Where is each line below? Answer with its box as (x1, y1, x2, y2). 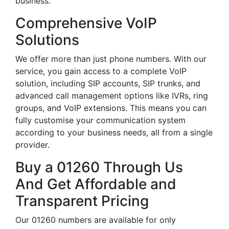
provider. (15, 140, 50, 150)
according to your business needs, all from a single (15, 127, 213, 138)
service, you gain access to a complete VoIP (15, 66, 187, 76)
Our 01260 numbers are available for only (15, 215, 176, 225)
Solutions (15, 31, 79, 49)
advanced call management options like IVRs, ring (15, 90, 208, 101)
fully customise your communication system (15, 115, 186, 125)
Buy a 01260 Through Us (15, 158, 183, 176)
